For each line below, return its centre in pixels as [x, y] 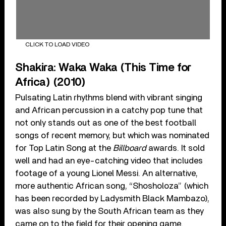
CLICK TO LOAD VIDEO [57, 45]
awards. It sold [176, 148]
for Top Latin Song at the [64, 148]
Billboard [130, 148]
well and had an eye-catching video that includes [109, 161]
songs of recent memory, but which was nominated [112, 136]
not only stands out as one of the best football [106, 123]
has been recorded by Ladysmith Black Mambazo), [112, 199]
